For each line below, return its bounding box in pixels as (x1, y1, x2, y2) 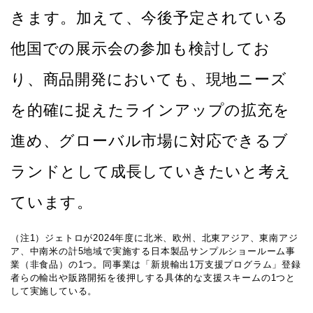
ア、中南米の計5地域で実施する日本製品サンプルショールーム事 (10, 246, 296, 257)
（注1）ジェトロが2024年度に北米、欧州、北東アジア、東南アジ (10, 233, 298, 244)
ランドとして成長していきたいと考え (10, 163, 291, 181)
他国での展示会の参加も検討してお (10, 40, 270, 58)
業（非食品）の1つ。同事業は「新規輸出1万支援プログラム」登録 (10, 259, 301, 270)
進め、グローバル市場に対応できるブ (10, 132, 289, 150)
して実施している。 (10, 286, 98, 297)
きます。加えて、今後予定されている (10, 9, 289, 27)
